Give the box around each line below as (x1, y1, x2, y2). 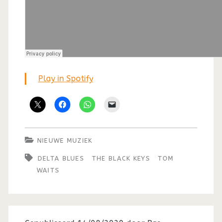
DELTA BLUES (37, 154, 85, 162)
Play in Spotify (38, 73, 93, 83)
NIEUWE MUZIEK (37, 136, 93, 144)
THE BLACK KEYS (91, 154, 151, 162)
